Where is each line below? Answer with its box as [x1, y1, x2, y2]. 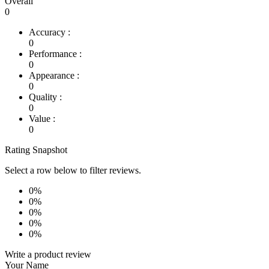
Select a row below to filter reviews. [5, 165, 141, 176]
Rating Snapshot [5, 145, 67, 156]
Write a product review [5, 249, 91, 260]
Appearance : [29, 70, 79, 81]
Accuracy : [29, 27, 70, 38]
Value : [29, 113, 55, 124]
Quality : [29, 92, 62, 103]
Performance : [29, 49, 82, 59]
